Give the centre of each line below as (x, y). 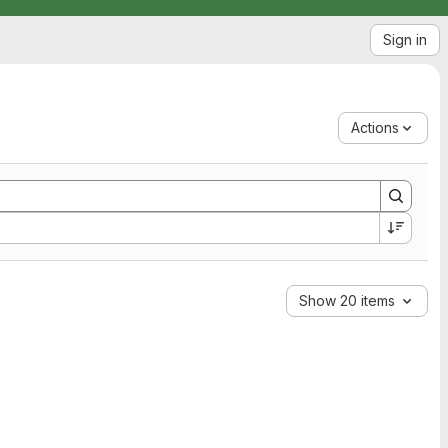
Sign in (405, 39)
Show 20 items (347, 300)
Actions (375, 127)
